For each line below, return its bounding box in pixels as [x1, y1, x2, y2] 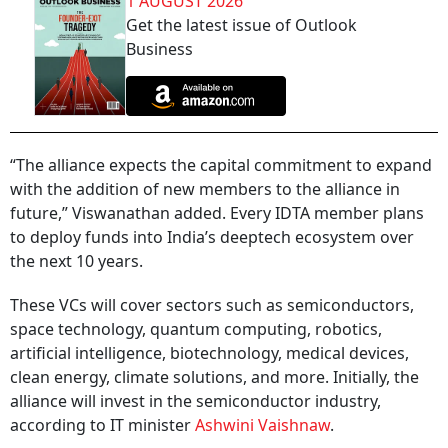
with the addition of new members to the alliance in [10, 178, 400, 201]
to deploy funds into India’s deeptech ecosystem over [10, 226, 414, 249]
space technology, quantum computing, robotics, [10, 318, 382, 341]
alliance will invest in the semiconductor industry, [10, 390, 381, 413]
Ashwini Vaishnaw [195, 414, 330, 437]
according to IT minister [10, 414, 195, 437]
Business [126, 38, 193, 60]
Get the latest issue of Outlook [126, 14, 357, 36]
